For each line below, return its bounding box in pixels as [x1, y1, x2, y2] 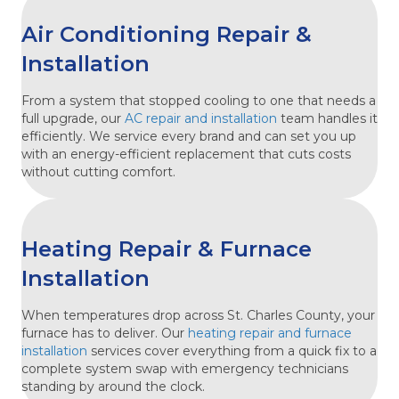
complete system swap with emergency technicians [21, 360, 348, 377]
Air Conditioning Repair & [21, 20, 312, 47]
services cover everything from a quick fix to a [87, 342, 377, 359]
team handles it [277, 110, 378, 126]
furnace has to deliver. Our [21, 324, 188, 341]
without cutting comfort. [21, 163, 175, 180]
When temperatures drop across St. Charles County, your [21, 306, 375, 323]
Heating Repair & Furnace [21, 235, 312, 262]
